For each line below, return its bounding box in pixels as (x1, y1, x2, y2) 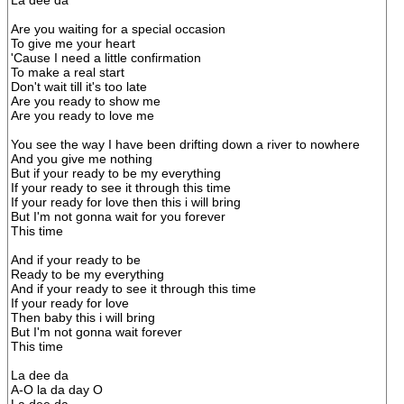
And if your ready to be (11, 252, 141, 267)
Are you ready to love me (11, 108, 154, 123)
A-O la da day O (11, 382, 103, 397)
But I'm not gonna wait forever (11, 325, 182, 339)
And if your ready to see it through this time (11, 281, 256, 296)
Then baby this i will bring (11, 310, 155, 325)
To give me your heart (11, 36, 135, 50)
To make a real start (11, 65, 124, 79)
